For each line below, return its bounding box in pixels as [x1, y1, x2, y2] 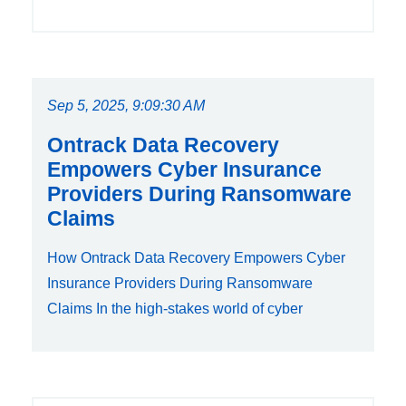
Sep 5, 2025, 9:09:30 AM [47, 98, 205, 114]
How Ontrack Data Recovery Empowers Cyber [47, 250, 345, 266]
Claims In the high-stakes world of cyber [47, 301, 303, 317]
